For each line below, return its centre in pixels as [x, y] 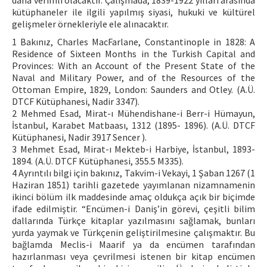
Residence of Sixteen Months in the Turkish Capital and [133, 54]
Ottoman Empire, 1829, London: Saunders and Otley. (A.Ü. [133, 89]
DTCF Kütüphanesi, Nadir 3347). [76, 101]
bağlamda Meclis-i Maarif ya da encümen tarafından [133, 244]
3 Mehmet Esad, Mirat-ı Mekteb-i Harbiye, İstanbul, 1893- [133, 149]
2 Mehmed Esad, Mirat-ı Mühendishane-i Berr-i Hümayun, [133, 113]
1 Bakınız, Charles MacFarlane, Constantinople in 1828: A [133, 42]
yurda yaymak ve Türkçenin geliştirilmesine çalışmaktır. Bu [133, 232]
